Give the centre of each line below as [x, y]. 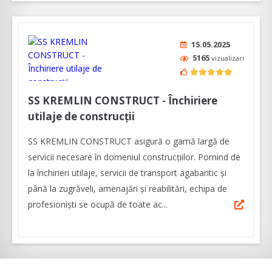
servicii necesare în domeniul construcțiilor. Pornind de [134, 157]
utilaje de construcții [81, 117]
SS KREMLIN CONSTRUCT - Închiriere [123, 101]
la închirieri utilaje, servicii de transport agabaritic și [127, 173]
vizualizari [228, 58]
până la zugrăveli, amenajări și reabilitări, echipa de [127, 189]
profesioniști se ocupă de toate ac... [98, 205]
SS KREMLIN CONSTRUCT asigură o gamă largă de [129, 141]
